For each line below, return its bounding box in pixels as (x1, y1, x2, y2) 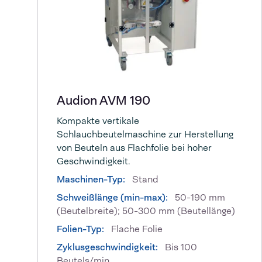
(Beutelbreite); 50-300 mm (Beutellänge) (57, 205, 235, 218)
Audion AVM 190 (57, 92, 150, 109)
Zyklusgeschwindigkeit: (57, 241, 158, 254)
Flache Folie (109, 223, 163, 236)
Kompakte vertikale (57, 115, 139, 127)
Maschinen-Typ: (57, 173, 125, 186)
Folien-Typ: (57, 223, 104, 236)
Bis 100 (163, 241, 197, 254)
